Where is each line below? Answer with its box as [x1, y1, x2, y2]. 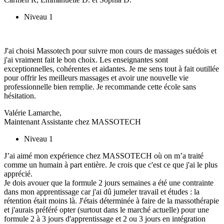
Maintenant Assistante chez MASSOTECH [4, 117, 141, 126]
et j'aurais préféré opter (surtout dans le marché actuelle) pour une [4, 205, 209, 214]
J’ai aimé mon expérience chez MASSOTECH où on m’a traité [4, 151, 203, 160]
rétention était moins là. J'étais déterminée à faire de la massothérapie [4, 196, 219, 205]
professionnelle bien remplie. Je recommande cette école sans [4, 82, 196, 91]
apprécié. [4, 169, 32, 178]
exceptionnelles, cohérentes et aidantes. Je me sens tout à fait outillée [4, 64, 219, 73]
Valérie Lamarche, [4, 108, 61, 117]
